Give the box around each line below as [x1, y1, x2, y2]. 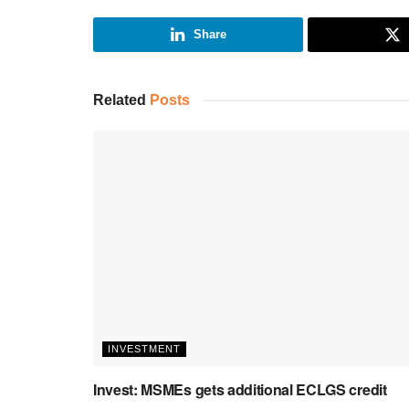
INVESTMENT [108, 342, 181, 354]
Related [93, 92, 146, 109]
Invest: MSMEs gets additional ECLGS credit [93, 378, 387, 400]
